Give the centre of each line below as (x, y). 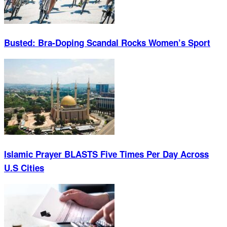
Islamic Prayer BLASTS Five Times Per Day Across (106, 154)
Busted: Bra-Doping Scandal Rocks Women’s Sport (107, 43)
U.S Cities (24, 167)
